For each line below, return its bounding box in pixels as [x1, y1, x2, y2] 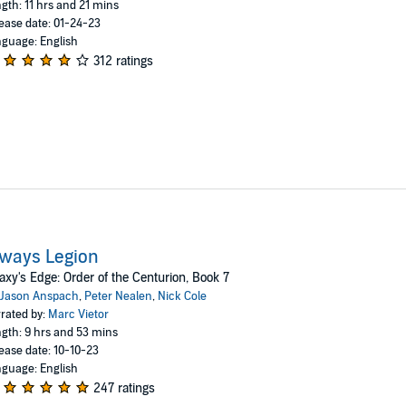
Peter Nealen [83, 288, 152, 304]
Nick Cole [157, 288, 207, 304]
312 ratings [92, 53, 153, 69]
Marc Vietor [47, 306, 109, 322]
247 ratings [92, 380, 155, 396]
